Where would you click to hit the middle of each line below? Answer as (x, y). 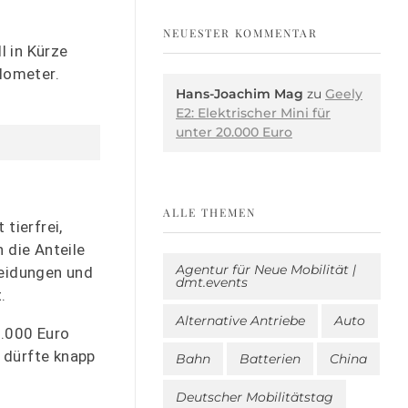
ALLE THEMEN (209, 212)
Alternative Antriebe (240, 321)
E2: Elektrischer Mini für (253, 112)
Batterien (270, 358)
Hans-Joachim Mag (240, 93)
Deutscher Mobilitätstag (255, 397)
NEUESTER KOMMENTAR (240, 32)
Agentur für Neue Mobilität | (266, 270)
